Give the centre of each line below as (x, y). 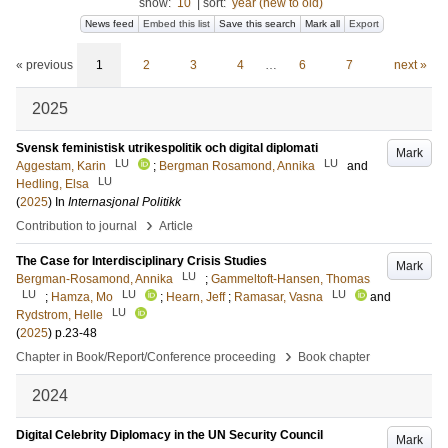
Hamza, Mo (82, 297)
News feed (109, 23)
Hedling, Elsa (52, 184)
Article (176, 226)
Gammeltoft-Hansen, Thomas (290, 279)
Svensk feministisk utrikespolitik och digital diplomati (167, 148)
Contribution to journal (76, 226)
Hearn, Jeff (195, 297)
